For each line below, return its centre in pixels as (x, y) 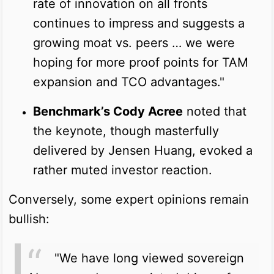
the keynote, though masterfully (126, 131)
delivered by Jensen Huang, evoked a (143, 150)
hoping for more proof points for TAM (141, 62)
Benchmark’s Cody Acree (108, 111)
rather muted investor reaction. (123, 170)
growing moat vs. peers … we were (134, 43)
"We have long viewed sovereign (149, 258)
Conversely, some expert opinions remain (129, 199)
